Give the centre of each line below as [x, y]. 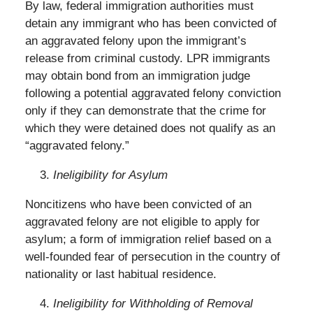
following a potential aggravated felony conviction [153, 94]
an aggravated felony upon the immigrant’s [136, 41]
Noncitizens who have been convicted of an [138, 205]
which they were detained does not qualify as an [150, 129]
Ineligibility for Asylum [110, 175]
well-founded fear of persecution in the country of [152, 257]
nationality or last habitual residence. [121, 275]
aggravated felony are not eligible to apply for [142, 222]
